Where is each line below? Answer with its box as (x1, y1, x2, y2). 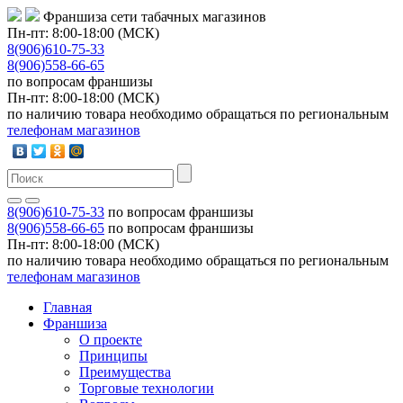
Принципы (79, 348, 148, 363)
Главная (43, 300, 92, 315)
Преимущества (79, 364, 171, 380)
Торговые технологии (79, 381, 214, 396)
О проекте (79, 332, 142, 347)
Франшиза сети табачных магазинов (43, 9, 266, 24)
